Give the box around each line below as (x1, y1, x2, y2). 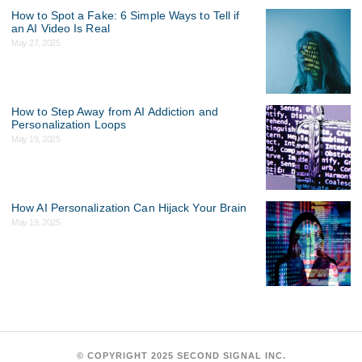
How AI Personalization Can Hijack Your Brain (11, 200, 247, 214)
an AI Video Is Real (11, 21, 110, 35)
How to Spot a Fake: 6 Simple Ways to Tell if (11, 8, 240, 22)
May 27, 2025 (11, 37, 60, 48)
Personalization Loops (11, 117, 127, 131)
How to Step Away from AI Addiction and (11, 104, 218, 118)
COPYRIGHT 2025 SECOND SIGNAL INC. (86, 350, 286, 360)
